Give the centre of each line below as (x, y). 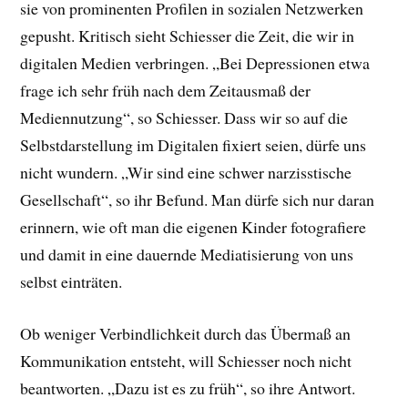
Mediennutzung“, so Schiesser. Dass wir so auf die (184, 118)
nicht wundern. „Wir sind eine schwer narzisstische (186, 173)
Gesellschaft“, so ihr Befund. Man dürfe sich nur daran (198, 200)
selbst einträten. (71, 282)
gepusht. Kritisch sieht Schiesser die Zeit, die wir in (188, 36)
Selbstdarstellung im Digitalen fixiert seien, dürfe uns (194, 145)
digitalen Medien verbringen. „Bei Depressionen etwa (195, 63)
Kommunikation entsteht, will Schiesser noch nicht (186, 360)
